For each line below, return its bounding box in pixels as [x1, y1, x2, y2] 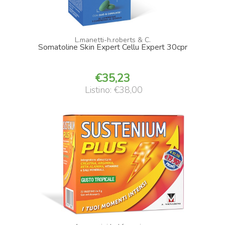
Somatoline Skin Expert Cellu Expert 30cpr [38, 41, 187, 53]
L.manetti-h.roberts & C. [74, 35, 151, 45]
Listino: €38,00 [85, 83, 143, 96]
